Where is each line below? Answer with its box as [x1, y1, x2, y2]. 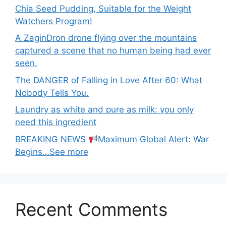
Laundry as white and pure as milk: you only [15, 104, 194, 115]
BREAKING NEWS [15, 134, 88, 144]
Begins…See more [15, 146, 88, 157]
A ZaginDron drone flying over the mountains [15, 33, 197, 43]
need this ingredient [15, 117, 96, 128]
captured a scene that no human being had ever [15, 45, 211, 56]
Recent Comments [15, 198, 167, 220]
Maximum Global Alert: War [98, 134, 209, 144]
